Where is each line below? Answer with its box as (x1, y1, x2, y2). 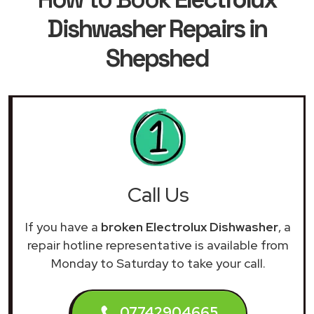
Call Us (127, 181, 189, 208)
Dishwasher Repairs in (47, 13, 267, 44)
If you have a (25, 218, 101, 235)
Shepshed (106, 42, 208, 74)
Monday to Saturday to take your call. (50, 254, 266, 271)
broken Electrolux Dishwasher (101, 218, 278, 235)
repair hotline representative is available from (27, 236, 289, 253)
